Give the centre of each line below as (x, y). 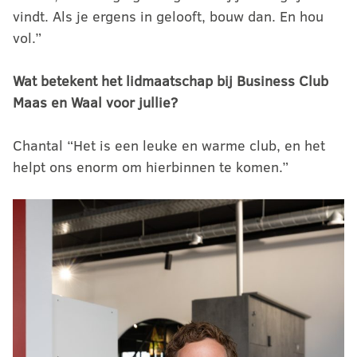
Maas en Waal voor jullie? (95, 102)
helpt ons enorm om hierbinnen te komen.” (151, 167)
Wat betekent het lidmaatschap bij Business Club (171, 80)
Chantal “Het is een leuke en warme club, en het (169, 145)
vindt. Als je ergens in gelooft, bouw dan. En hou (168, 16)
